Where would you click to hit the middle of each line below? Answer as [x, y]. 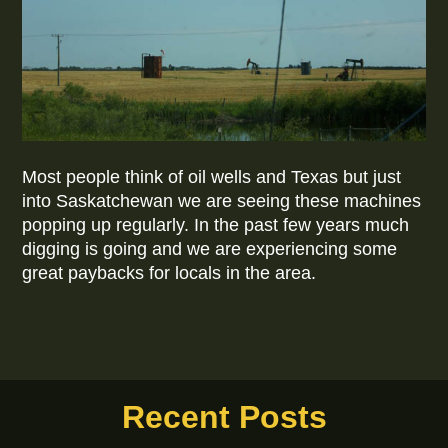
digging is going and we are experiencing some [210, 249]
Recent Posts [224, 416]
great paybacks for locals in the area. [172, 273]
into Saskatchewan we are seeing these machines [222, 201]
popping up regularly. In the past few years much [216, 225]
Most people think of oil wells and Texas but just [212, 177]
